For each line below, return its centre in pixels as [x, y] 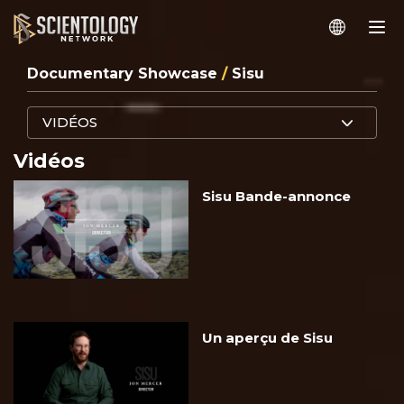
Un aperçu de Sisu [267, 338]
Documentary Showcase [124, 74]
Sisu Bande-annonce [276, 197]
